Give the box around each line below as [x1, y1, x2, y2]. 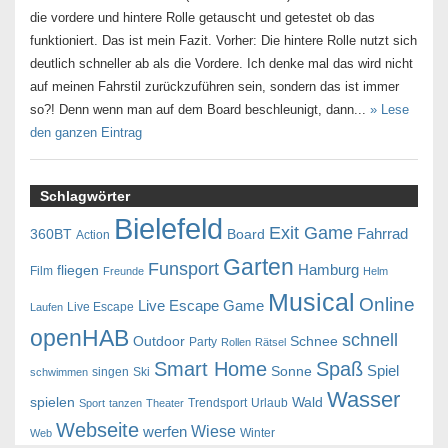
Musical [268, 288, 355, 316]
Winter [240, 426, 275, 440]
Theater [146, 397, 184, 409]
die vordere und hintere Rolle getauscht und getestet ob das [30, 10, 375, 25]
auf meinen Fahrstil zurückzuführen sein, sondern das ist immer [30, 79, 399, 94]
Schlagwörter [40, 188, 130, 204]
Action [76, 228, 110, 242]
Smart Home [154, 358, 267, 380]
